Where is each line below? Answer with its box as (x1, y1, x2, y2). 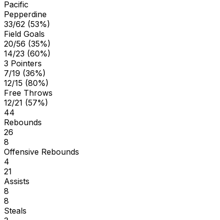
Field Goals (4, 28, 45, 39)
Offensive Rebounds (4, 146, 79, 157)
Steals (4, 205, 27, 216)
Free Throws (4, 87, 53, 98)
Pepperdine (4, 9, 47, 19)
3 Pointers (4, 58, 42, 68)
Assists (4, 176, 29, 186)
